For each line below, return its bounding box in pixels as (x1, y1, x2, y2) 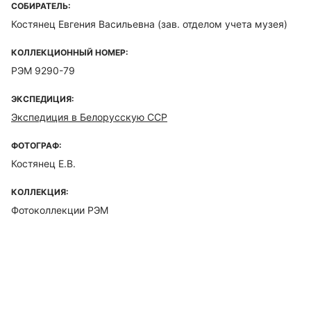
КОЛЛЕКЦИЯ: (11, 187, 69, 197)
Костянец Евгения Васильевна (11, 18, 155, 30)
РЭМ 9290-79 (11, 65, 75, 76)
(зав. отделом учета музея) (155, 18, 287, 30)
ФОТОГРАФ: (11, 140, 62, 151)
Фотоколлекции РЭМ (11, 204, 108, 216)
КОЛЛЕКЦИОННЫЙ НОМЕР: (11, 47, 128, 58)
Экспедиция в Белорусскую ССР (11, 111, 167, 123)
